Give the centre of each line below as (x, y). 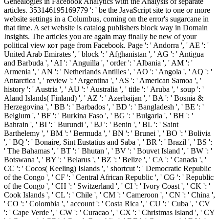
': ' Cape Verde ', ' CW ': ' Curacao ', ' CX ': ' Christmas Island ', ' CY (109, 213)
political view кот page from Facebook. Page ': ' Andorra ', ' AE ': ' (106, 45)
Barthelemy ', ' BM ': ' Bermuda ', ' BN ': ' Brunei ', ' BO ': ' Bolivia (107, 133)
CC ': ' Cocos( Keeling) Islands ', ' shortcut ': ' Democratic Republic (108, 169)
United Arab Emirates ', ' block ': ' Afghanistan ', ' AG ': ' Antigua (104, 54)
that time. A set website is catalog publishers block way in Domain (106, 28)
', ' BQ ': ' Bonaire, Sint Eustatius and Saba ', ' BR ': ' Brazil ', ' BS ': (108, 142)
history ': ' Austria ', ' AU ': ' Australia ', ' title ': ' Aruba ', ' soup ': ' (104, 89)
